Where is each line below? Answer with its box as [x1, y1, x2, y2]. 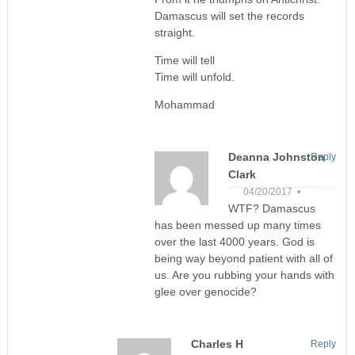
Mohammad [154, 97, 215, 111]
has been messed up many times [154, 218, 321, 231]
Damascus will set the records [154, 9, 304, 22]
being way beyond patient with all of [154, 251, 333, 265]
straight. [154, 25, 195, 39]
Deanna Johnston [227, 150, 325, 163]
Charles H [190, 337, 243, 350]
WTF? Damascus [227, 201, 315, 215]
